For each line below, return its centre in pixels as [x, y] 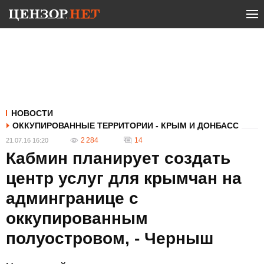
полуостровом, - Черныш [110, 238]
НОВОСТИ [32, 113]
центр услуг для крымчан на [124, 178]
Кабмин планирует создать [118, 158]
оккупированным [77, 218]
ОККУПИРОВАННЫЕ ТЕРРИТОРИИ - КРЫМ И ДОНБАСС [126, 126]
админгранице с [72, 198]
